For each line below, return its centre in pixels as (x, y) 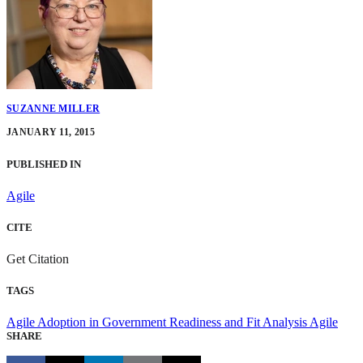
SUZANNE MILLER (53, 109)
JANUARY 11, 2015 (51, 132)
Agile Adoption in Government (88, 322)
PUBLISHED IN (44, 164)
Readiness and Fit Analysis (239, 322)
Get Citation (39, 259)
